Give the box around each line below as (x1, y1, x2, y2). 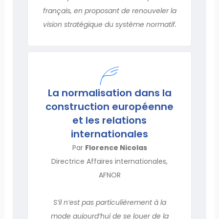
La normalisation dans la (47, 86, 172, 100)
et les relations (72, 113, 147, 127)
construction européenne (45, 99, 174, 113)
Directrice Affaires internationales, (51, 156, 168, 166)
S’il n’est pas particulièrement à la (53, 197, 166, 207)
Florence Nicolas (85, 142, 147, 153)
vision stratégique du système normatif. (43, 19, 176, 29)
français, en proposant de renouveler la (43, 5, 176, 16)
